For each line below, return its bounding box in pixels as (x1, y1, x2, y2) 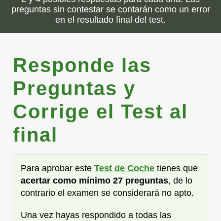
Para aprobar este (21, 163, 94, 173)
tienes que (154, 163, 198, 173)
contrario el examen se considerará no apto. (21, 187, 194, 198)
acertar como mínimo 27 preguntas (21, 175, 168, 185)
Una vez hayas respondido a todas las (21, 210, 171, 220)
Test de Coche (94, 163, 154, 173)
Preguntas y (13, 77, 136, 99)
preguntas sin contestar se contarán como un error (11, 4, 210, 14)
